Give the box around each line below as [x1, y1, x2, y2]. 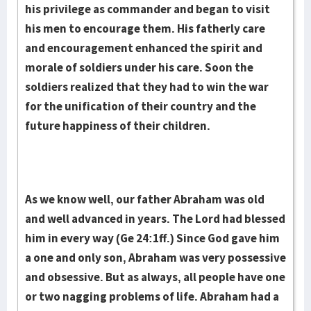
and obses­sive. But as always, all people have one [25, 269, 285, 285]
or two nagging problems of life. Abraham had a [25, 289, 279, 304]
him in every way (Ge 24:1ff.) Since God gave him [25, 230, 280, 246]
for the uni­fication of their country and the [25, 99, 256, 114]
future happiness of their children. [25, 118, 210, 133]
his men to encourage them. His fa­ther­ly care [25, 21, 265, 36]
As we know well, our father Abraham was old [25, 192, 264, 207]
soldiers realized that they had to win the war [25, 79, 269, 94]
